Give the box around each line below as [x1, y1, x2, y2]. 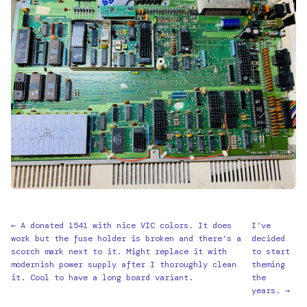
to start [251, 246, 291, 257]
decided [251, 233, 286, 244]
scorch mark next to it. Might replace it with [11, 246, 227, 257]
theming [251, 259, 286, 270]
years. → [251, 285, 291, 296]
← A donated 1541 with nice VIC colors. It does [11, 220, 232, 231]
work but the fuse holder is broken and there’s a [11, 233, 241, 244]
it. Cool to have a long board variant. [11, 272, 193, 283]
